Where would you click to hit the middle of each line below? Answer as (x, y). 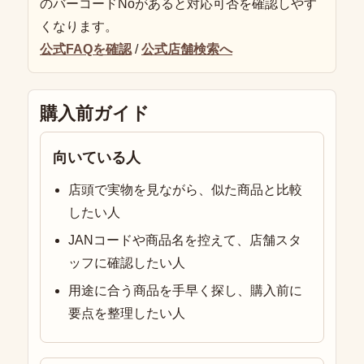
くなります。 (79, 27)
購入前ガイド (95, 114)
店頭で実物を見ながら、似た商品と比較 (186, 190)
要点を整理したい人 (127, 314)
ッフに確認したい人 (127, 263)
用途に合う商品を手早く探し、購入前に (186, 291)
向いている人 (97, 158)
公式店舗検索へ (187, 50)
